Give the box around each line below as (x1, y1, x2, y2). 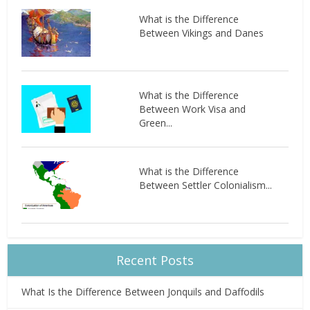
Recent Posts (116, 251, 194, 268)
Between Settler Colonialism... (138, 178, 272, 192)
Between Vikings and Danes (138, 26, 264, 39)
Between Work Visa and (138, 102, 246, 116)
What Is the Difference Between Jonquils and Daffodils (21, 284, 265, 298)
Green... (138, 116, 172, 129)
